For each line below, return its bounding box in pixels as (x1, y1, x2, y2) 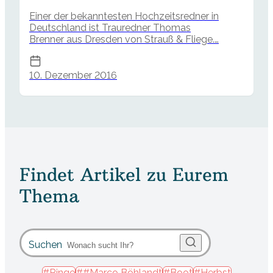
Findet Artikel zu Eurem (19, 163, 229, 186)
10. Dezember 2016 (29, 69, 117, 81)
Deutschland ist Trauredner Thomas (29, 21, 191, 34)
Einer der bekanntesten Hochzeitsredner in (29, 10, 219, 22)
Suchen (29, 239, 62, 251)
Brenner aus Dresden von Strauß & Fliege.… (29, 33, 219, 45)
